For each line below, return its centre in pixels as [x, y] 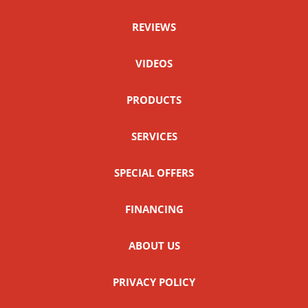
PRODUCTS [154, 99]
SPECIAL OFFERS [154, 172]
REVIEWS [154, 26]
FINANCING [154, 209]
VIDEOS [154, 63]
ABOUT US [154, 245]
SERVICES [154, 136]
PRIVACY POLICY [154, 282]
